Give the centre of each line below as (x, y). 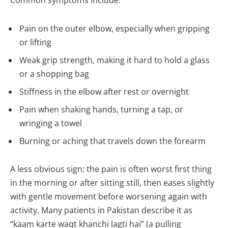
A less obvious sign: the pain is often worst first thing (111, 169)
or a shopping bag (54, 74)
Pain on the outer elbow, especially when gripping (115, 28)
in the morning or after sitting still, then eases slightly (112, 183)
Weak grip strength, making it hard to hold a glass (115, 60)
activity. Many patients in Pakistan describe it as (101, 210)
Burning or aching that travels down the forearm (112, 141)
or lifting (35, 42)
